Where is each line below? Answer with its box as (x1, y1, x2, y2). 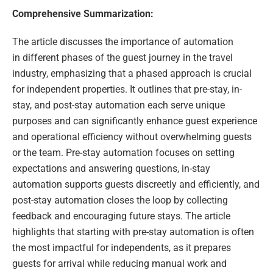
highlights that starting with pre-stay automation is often (12, 226, 254, 238)
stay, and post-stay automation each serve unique (12, 99, 225, 112)
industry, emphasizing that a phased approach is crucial (12, 68, 252, 80)
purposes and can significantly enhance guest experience (12, 115, 257, 127)
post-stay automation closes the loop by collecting (12, 194, 228, 207)
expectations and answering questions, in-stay (12, 163, 210, 175)
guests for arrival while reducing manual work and (12, 258, 227, 270)
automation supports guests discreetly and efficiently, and (12, 179, 260, 191)
